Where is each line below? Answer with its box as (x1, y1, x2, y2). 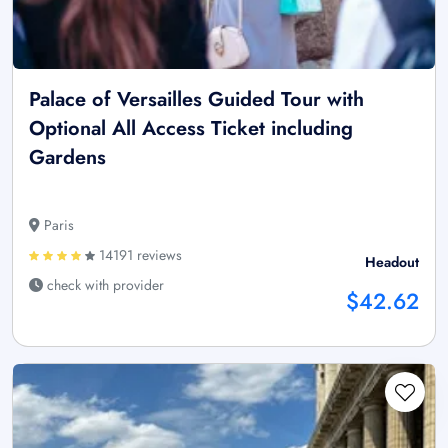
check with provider (43, 275, 164, 296)
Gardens (29, 143, 106, 173)
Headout (365, 252, 419, 273)
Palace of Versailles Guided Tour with (29, 85, 364, 115)
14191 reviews (95, 245, 182, 266)
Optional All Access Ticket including (29, 114, 353, 144)
